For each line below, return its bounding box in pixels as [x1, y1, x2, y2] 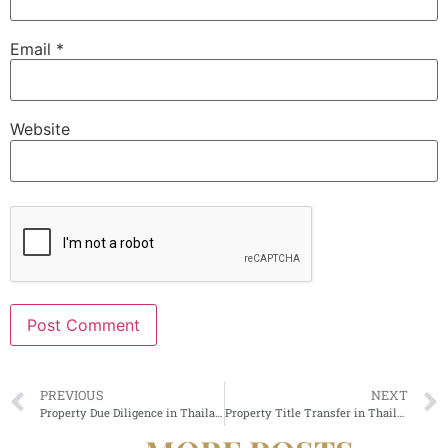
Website [10, 119, 70, 140]
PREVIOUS [40, 386, 104, 403]
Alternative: [10, 364, 96, 385]
